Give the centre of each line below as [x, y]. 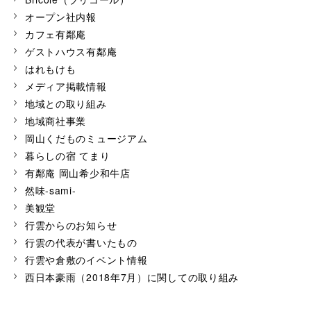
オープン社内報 [60, 17]
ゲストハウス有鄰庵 [71, 52]
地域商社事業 [56, 121]
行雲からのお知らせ [71, 225]
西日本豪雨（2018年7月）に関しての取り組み [132, 277]
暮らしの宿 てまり [67, 156]
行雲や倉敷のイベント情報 [86, 260]
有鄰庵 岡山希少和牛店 [77, 173]
